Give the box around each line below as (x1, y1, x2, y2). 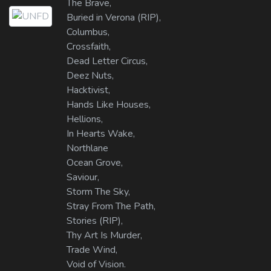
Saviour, (67, 171, 99, 184)
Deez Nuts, (67, 69, 114, 83)
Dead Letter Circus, (67, 54, 148, 68)
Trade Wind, (67, 243, 117, 257)
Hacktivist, (67, 83, 110, 97)
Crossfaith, (67, 40, 111, 54)
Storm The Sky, (67, 185, 130, 199)
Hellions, (67, 113, 103, 126)
